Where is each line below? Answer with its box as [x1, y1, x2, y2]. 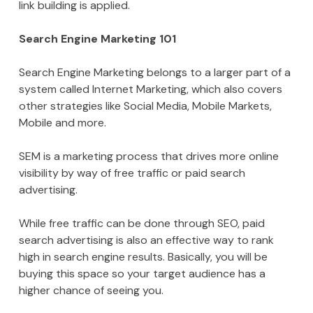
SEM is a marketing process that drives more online [18, 149, 279, 164]
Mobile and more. [18, 115, 106, 131]
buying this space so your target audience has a [18, 266, 265, 282]
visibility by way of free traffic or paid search [18, 166, 245, 181]
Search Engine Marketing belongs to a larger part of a [18, 65, 291, 80]
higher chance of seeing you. [18, 283, 163, 298]
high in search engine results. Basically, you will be [18, 249, 268, 265]
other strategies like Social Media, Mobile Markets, [18, 99, 272, 114]
